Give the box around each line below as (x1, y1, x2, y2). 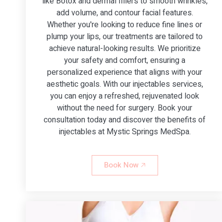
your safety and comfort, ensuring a (64, 54, 186, 66)
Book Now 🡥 (104, 159, 146, 170)
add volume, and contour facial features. (56, 6, 193, 19)
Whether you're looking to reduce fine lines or (47, 18, 203, 31)
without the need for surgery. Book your (57, 102, 193, 114)
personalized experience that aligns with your (47, 66, 203, 78)
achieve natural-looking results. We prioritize (49, 42, 201, 55)
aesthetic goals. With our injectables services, (46, 78, 203, 90)
